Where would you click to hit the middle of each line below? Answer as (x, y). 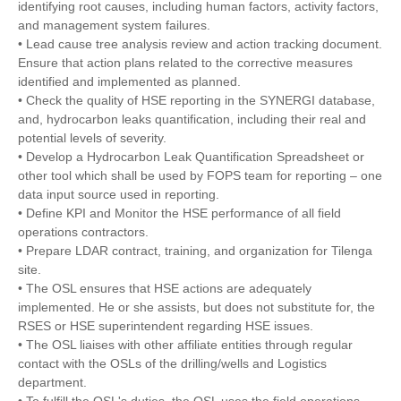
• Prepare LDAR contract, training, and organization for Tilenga (195, 251)
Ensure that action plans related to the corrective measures (185, 63)
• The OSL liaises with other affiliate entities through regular (185, 345)
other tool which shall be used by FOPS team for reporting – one (200, 176)
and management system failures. (114, 26)
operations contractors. (83, 232)
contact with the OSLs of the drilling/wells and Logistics (172, 364)
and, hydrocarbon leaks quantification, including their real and (192, 119)
